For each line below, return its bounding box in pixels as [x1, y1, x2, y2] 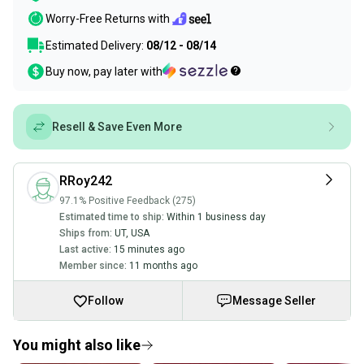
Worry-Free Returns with [45, 12, 170, 26]
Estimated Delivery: [45, 39, 146, 52]
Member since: [59, 260, 127, 271]
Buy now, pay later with [45, 65, 162, 78]
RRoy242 [59, 173, 112, 188]
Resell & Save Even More [52, 120, 182, 133]
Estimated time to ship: [59, 211, 164, 223]
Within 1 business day [167, 211, 266, 223]
